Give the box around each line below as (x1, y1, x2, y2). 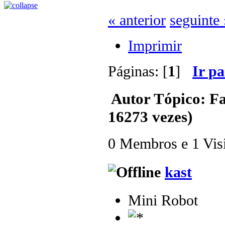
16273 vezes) (108, 107, 192, 126)
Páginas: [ (108, 63, 168, 80)
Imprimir (128, 37, 182, 54)
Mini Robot (128, 191, 198, 209)
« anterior (108, 12, 166, 29)
